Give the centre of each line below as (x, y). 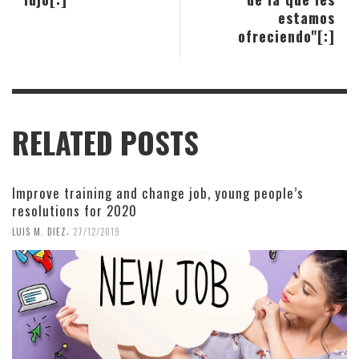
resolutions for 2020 (75, 211)
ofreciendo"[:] (286, 36)
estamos (307, 18)
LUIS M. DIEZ (39, 232)
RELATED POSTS (105, 143)
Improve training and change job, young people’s (158, 193)
